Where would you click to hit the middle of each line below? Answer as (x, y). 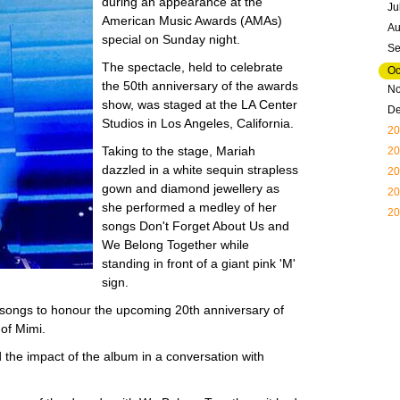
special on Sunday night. (171, 39)
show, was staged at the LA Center (200, 104)
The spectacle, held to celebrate (192, 67)
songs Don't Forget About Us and (196, 226)
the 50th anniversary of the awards (200, 86)
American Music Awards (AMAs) (192, 21)
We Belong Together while (175, 245)
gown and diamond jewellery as (191, 188)
